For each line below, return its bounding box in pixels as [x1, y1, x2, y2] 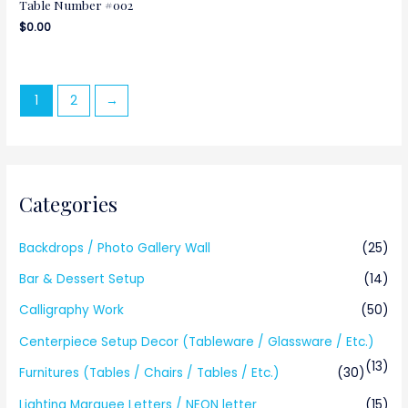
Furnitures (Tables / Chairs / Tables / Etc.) [19, 364, 280, 382]
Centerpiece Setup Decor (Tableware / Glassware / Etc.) [19, 332, 375, 351]
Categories [19, 190, 118, 219]
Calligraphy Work [19, 301, 125, 320]
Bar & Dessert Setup [19, 270, 146, 289]
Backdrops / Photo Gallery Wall [19, 239, 211, 257]
